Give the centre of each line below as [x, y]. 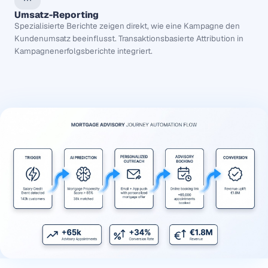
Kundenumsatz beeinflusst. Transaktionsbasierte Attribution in [129, 39]
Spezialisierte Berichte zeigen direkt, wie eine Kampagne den [127, 26]
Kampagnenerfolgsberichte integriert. [83, 51]
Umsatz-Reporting [57, 15]
